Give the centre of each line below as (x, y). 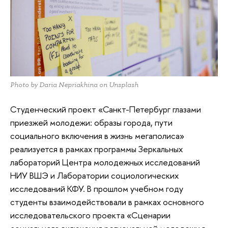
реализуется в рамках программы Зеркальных (96, 149)
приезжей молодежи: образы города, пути (91, 123)
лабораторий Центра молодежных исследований (105, 162)
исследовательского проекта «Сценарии (90, 215)
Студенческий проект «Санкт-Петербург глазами (106, 109)
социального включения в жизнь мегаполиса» (97, 136)
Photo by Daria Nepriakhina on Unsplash (74, 84)
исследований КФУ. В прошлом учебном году (97, 189)
